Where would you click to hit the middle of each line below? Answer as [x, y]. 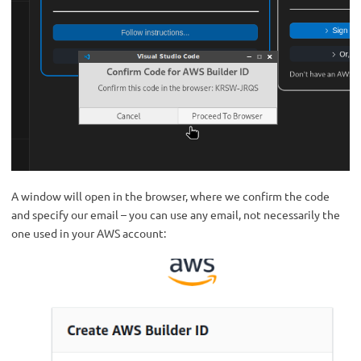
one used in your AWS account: [89, 233]
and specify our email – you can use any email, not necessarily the [176, 215]
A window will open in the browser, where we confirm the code [170, 196]
